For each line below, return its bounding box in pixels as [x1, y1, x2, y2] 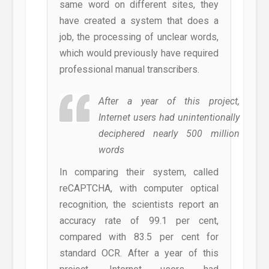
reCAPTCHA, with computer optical [59, 183, 219, 195]
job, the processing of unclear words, [59, 31, 219, 43]
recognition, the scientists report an [59, 199, 219, 211]
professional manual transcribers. [59, 64, 199, 76]
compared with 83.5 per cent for [59, 231, 219, 243]
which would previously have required [59, 47, 219, 59]
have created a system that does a [59, 15, 219, 27]
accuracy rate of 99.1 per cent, [59, 215, 219, 227]
